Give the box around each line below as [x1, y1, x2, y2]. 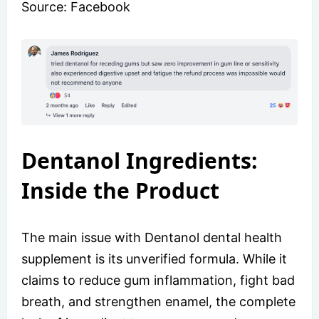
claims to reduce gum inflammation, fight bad [21, 273, 295, 288]
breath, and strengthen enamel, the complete [21, 294, 296, 310]
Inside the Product [21, 176, 219, 206]
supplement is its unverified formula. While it [21, 251, 287, 267]
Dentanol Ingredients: [21, 146, 258, 176]
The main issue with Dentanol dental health [21, 230, 282, 246]
